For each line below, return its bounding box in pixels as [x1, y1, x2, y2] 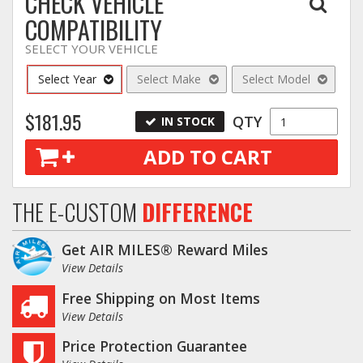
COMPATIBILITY [25, 11, 162, 49]
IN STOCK [161, 113, 215, 130]
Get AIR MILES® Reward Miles [62, 240, 269, 260]
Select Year [38, 71, 96, 88]
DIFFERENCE [142, 195, 253, 229]
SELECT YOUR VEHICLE [25, 41, 158, 58]
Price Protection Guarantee [62, 336, 248, 357]
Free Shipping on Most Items [62, 288, 261, 308]
